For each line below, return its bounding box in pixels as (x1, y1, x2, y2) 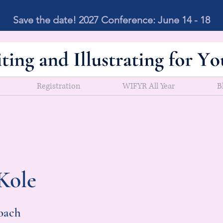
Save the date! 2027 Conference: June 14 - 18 (13, 14, 210, 26)
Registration (36, 81, 80, 92)
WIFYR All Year (122, 81, 175, 92)
